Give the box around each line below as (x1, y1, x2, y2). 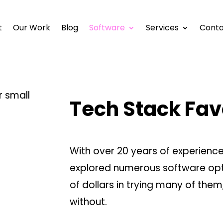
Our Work (12, 21, 50, 33)
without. (70, 195, 108, 209)
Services (145, 21, 179, 33)
